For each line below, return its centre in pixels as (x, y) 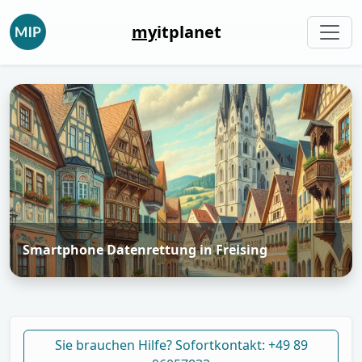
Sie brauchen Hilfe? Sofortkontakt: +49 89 (181, 345)
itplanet (189, 32)
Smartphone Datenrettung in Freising (145, 249)
